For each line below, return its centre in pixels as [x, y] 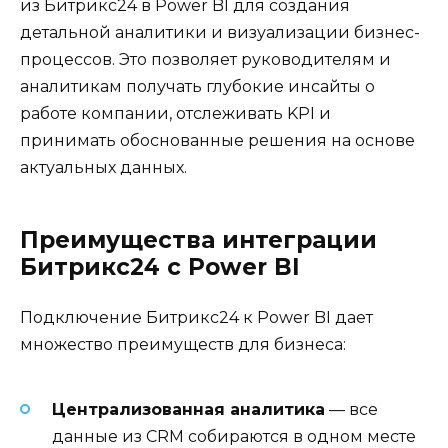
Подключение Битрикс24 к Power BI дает [196, 317]
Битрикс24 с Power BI [160, 266]
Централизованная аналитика [188, 410]
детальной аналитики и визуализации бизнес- [220, 32]
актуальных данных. [103, 167]
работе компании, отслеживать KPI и [175, 113]
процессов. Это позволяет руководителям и [205, 59]
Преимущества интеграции [198, 239]
